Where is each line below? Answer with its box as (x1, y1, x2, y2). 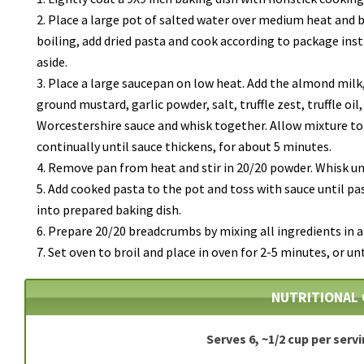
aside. (37, 53, 67, 70)
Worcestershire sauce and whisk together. (37, 116, 270, 133)
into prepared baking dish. (37, 201, 181, 218)
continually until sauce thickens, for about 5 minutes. (37, 137, 331, 154)
